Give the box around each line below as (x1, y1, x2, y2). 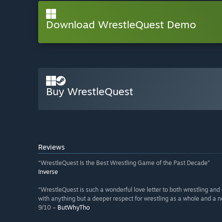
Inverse (38, 168, 58, 176)
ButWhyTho (57, 204, 90, 212)
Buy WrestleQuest (46, 85, 133, 98)
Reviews (38, 143, 65, 152)
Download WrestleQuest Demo (46, 18, 196, 31)
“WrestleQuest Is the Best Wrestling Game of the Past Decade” (38, 159, 210, 167)
